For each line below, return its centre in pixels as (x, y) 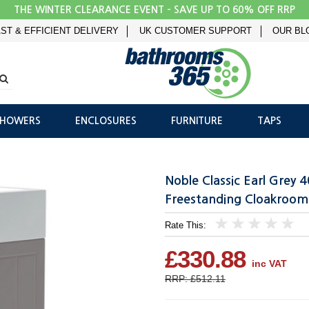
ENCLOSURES (106, 121)
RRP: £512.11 (195, 279)
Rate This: (186, 226)
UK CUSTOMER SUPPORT (196, 31)
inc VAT (269, 264)
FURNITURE (197, 121)
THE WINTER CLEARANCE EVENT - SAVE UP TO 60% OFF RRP (154, 10)
